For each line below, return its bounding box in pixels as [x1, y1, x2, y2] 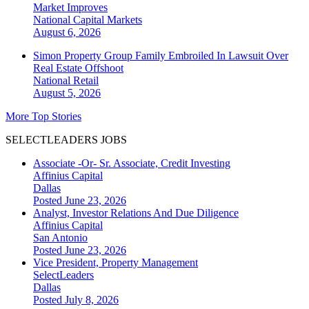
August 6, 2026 [33, 26, 101, 39]
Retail [73, 74, 99, 87]
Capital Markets [73, 14, 142, 26]
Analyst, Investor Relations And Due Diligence [33, 207, 239, 219]
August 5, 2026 [33, 87, 101, 99]
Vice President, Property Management [33, 257, 198, 269]
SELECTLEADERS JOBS [6, 134, 127, 146]
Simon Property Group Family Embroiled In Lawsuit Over [33, 50, 288, 62]
